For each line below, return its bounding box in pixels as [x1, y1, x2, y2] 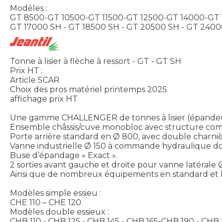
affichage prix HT [10, 94, 78, 104]
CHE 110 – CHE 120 [10, 197, 81, 207]
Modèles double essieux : [10, 207, 109, 217]
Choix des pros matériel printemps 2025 [10, 84, 167, 94]
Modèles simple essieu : [10, 188, 101, 198]
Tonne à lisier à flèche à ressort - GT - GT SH [10, 56, 181, 66]
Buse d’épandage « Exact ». [10, 150, 117, 160]
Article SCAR [10, 75, 59, 85]
